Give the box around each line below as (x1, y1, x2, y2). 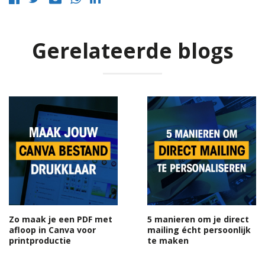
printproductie (9, 234, 71, 246)
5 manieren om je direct (147, 213, 249, 225)
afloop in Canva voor (9, 224, 96, 235)
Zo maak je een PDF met (9, 213, 112, 225)
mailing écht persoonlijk (147, 224, 251, 235)
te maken (147, 234, 189, 246)
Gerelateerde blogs (31, 36, 234, 64)
